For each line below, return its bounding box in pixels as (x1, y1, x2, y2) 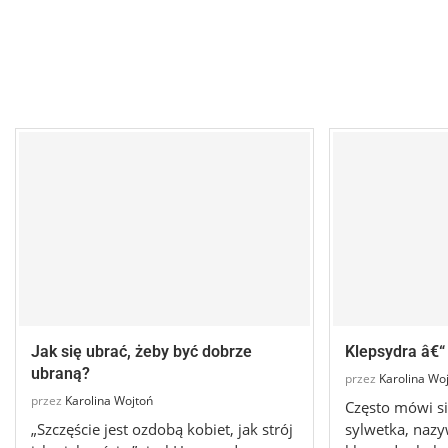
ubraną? (31, 364, 90, 384)
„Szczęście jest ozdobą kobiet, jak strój (31, 419, 293, 440)
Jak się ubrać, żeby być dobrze (31, 342, 252, 362)
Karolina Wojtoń (65, 392, 153, 410)
